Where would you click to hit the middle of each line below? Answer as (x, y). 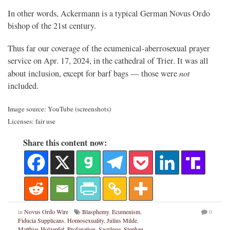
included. (23, 86)
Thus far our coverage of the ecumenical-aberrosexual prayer (109, 49)
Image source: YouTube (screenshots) (59, 109)
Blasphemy (95, 212)
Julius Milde (122, 221)
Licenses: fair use (32, 121)
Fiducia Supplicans (41, 221)
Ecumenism (126, 212)
